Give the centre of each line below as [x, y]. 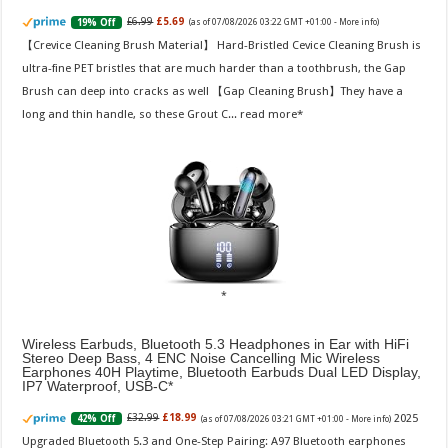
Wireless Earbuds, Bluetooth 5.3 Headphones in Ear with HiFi [216, 343]
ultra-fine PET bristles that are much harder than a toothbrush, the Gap [214, 67]
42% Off [97, 419]
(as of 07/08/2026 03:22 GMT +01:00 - [264, 21]
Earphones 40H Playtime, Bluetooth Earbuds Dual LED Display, [222, 371]
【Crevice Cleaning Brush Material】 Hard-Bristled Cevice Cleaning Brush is [222, 44]
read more [269, 113]
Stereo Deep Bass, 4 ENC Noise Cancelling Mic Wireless [201, 357]
